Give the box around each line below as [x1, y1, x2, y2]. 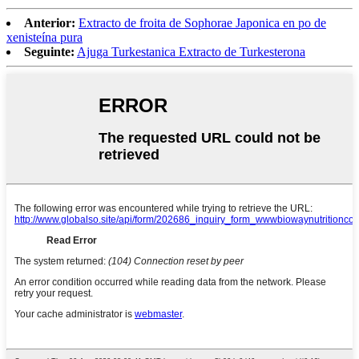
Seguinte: [24, 44, 75, 58]
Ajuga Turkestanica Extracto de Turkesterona [77, 44, 305, 58]
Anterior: [24, 15, 75, 30]
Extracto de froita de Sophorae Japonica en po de [79, 15, 326, 30]
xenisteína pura [6, 30, 83, 44]
